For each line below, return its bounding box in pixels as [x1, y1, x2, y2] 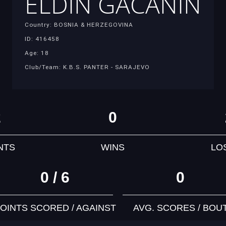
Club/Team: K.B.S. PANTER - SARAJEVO [25, 63, 150, 71]
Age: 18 [25, 49, 49, 56]
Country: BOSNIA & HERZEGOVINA [25, 21, 133, 28]
